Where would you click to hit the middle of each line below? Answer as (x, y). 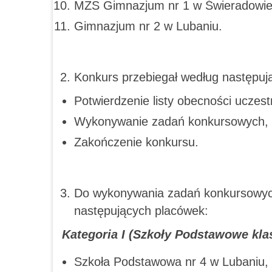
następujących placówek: (141, 210)
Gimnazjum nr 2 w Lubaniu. (148, 26)
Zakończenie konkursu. (136, 142)
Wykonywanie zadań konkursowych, (171, 121)
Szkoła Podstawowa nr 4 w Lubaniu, (171, 261)
